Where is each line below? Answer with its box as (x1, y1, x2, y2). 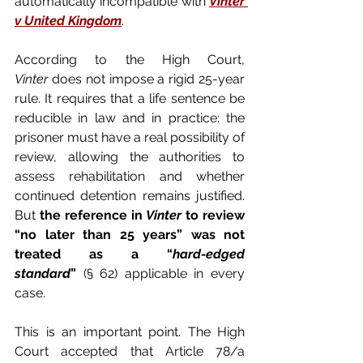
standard (15, 265, 70, 281)
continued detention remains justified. (15, 187, 245, 203)
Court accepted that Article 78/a (15, 343, 245, 359)
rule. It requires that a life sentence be (15, 90, 245, 106)
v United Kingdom (15, 12, 122, 28)
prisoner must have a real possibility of (15, 129, 245, 145)
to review (181, 207, 246, 223)
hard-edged (173, 246, 245, 262)
